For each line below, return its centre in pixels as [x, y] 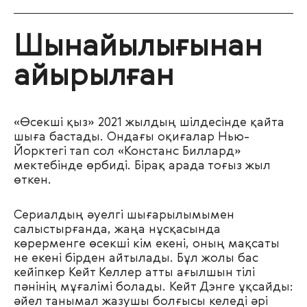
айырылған [94, 77]
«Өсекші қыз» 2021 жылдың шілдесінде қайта [149, 123]
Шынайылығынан [138, 48]
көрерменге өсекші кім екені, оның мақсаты [147, 244]
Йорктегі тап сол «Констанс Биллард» [127, 152]
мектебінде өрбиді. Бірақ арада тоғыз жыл [142, 166]
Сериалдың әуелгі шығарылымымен [124, 216]
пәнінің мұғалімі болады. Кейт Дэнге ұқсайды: [153, 287]
